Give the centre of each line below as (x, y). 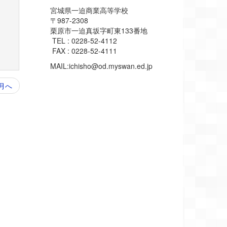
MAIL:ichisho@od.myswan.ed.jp (101, 66)
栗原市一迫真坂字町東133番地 (99, 30)
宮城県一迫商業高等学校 (89, 10)
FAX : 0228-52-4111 (83, 50)
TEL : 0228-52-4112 (83, 40)
